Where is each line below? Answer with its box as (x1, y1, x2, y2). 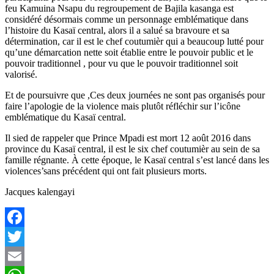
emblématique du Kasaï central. (5, 111, 126, 122)
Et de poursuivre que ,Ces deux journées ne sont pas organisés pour (5, 89, 265, 100)
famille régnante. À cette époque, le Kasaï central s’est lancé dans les (5, 154, 269, 165)
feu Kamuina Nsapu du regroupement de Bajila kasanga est (5, 2, 234, 13)
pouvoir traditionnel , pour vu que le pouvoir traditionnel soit (5, 57, 238, 68)
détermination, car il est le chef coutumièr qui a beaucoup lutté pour (5, 35, 264, 46)
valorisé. (5, 68, 37, 80)
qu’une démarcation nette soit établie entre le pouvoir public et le (5, 46, 253, 57)
